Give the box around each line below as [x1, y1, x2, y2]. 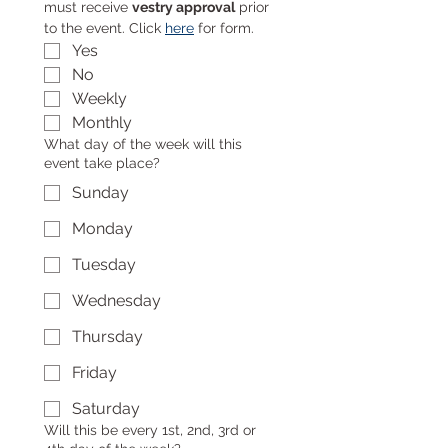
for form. [194, 20, 254, 36]
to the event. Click [44, 20, 165, 36]
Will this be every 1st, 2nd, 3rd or [44, 422, 256, 438]
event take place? [44, 155, 160, 171]
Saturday [72, 399, 140, 418]
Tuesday [72, 255, 136, 274]
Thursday [72, 327, 143, 346]
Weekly [72, 89, 127, 108]
